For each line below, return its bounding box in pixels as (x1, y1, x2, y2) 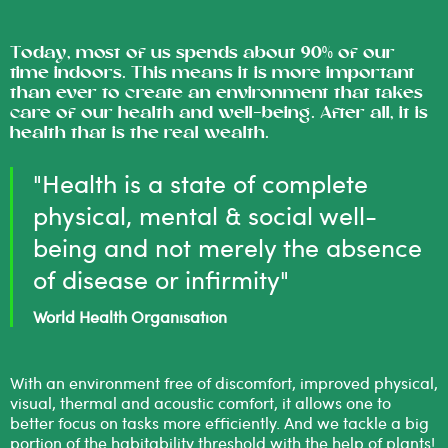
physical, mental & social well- (33, 198, 377, 233)
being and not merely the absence (33, 230, 422, 265)
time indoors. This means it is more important (10, 63, 415, 83)
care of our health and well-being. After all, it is (10, 103, 428, 123)
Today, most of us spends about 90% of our (10, 43, 395, 63)
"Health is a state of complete (33, 166, 368, 201)
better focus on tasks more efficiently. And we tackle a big (10, 411, 429, 433)
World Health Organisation (33, 306, 227, 328)
